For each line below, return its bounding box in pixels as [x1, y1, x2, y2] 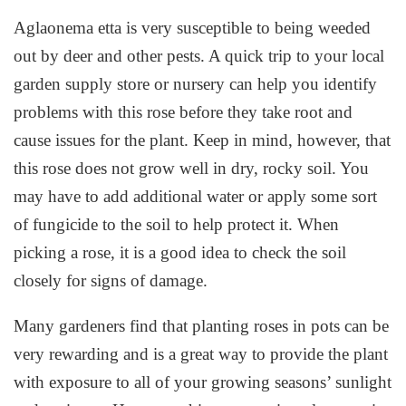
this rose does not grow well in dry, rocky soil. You [14, 159, 370, 179]
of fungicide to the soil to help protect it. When [14, 215, 340, 235]
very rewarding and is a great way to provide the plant [14, 344, 389, 364]
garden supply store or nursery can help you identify [14, 74, 378, 94]
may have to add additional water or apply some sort [14, 187, 378, 207]
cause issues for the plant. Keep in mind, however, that [14, 130, 391, 150]
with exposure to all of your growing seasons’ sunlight [14, 372, 392, 392]
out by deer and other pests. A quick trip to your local [14, 46, 385, 66]
